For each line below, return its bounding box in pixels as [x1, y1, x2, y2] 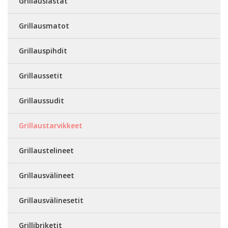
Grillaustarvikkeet [19, 121, 82, 131]
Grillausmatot [19, 21, 69, 31]
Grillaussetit [19, 71, 63, 81]
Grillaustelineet [19, 146, 74, 156]
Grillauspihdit [19, 46, 67, 56]
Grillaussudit [19, 96, 64, 106]
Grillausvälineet [19, 170, 74, 181]
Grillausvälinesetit [19, 195, 83, 206]
